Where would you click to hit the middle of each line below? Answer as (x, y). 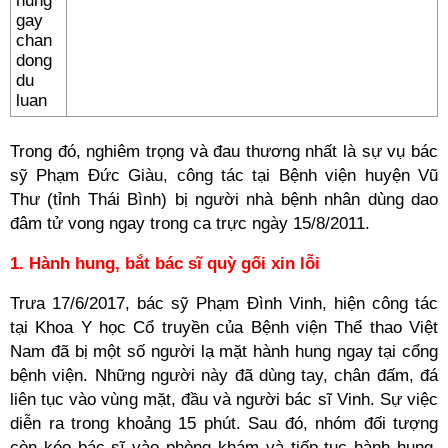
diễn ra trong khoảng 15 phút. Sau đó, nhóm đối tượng (224, 423)
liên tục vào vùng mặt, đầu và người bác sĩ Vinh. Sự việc (224, 399)
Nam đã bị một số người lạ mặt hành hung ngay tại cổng (224, 351)
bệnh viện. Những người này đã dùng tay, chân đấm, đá (224, 375)
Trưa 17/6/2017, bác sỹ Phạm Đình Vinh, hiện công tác (224, 303)
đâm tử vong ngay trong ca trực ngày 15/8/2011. (190, 223)
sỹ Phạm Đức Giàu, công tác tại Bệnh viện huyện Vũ (224, 175)
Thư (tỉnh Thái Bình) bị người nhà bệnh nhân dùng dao (224, 199)
